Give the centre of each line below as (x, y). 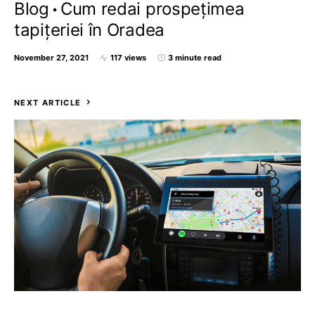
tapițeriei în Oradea (89, 30)
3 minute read (195, 58)
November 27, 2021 (51, 58)
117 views (128, 58)
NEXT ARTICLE (48, 103)
